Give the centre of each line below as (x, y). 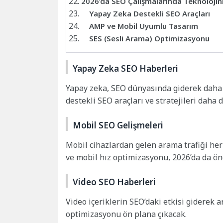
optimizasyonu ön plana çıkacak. (126, 214)
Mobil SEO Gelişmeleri (118, 125)
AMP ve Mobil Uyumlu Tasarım (144, 26)
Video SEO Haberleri (114, 182)
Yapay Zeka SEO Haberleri (125, 69)
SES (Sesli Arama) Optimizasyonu (149, 39)
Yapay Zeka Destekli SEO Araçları (150, 14)
